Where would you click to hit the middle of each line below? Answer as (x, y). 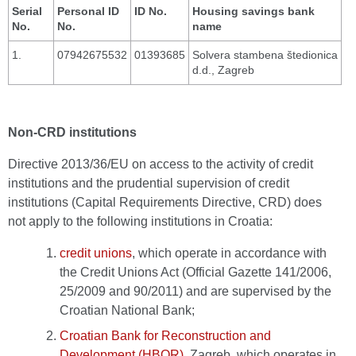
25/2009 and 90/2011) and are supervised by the (195, 291)
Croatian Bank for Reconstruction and (165, 336)
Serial (27, 11)
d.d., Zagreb (223, 70)
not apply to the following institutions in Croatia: (140, 221)
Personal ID (88, 11)
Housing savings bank (253, 11)
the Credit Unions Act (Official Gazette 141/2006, (195, 272)
